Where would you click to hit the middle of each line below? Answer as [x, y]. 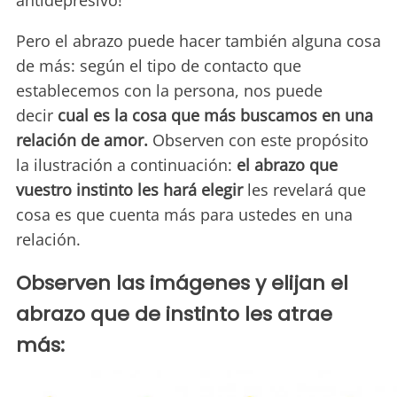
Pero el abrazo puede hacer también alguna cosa [198, 41]
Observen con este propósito [261, 140]
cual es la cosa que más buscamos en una [215, 116]
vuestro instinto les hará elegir [132, 190]
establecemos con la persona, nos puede [169, 91]
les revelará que [307, 190]
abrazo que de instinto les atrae [174, 315]
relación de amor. [84, 140]
